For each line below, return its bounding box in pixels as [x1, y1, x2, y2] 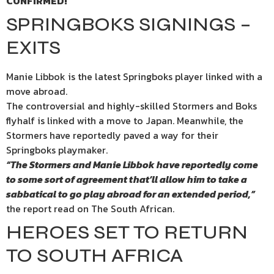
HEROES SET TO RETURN [6, 220, 248, 244]
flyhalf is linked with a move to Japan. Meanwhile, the [6, 113, 243, 128]
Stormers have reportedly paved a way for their [6, 128, 218, 143]
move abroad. [6, 84, 67, 98]
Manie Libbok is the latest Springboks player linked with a [6, 69, 262, 84]
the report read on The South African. [6, 201, 174, 216]
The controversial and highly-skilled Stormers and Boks [6, 98, 257, 113]
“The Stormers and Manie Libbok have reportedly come [6, 157, 258, 172]
